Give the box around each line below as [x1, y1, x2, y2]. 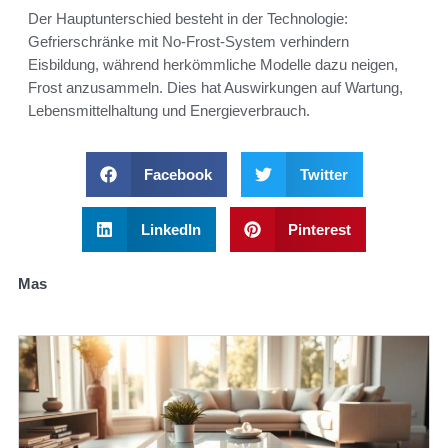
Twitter [299, 166, 348, 184]
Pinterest [288, 221, 351, 239]
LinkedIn [140, 221, 201, 239]
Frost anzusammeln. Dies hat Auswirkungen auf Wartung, [28, 79, 403, 97]
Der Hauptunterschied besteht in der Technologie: [28, 10, 348, 28]
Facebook [144, 166, 212, 184]
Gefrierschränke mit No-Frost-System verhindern [28, 33, 349, 51]
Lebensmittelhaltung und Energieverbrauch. [28, 102, 310, 120]
